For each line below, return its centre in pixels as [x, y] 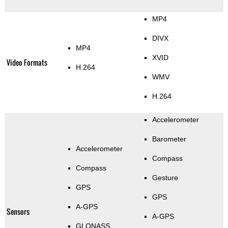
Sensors [18, 212]
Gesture [165, 178]
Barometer [169, 139]
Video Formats [27, 63]
